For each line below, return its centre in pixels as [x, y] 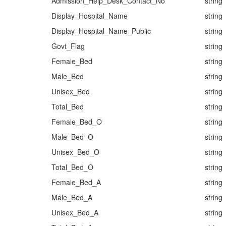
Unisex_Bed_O [75, 152]
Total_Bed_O [72, 167]
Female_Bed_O [77, 122]
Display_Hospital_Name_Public [101, 31]
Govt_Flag [68, 46]
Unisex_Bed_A [75, 212]
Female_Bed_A [76, 182]
